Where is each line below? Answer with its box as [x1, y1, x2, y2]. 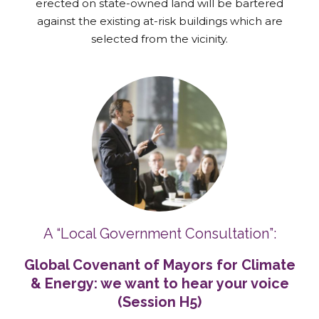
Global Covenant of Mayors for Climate [23, 256, 296, 273]
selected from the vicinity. [91, 31, 228, 46]
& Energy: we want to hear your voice [30, 274, 289, 292]
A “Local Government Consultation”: [43, 224, 276, 242]
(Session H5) [117, 293, 202, 310]
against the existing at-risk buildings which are [36, 14, 283, 28]
